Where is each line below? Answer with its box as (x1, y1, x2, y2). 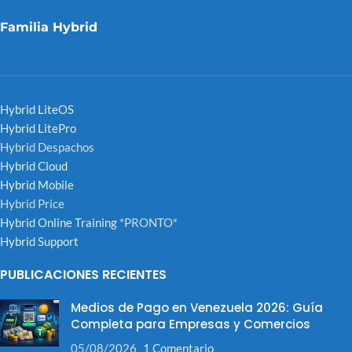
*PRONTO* (117, 215, 178, 230)
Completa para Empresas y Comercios (71, 316, 310, 333)
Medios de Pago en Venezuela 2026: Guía (71, 299, 323, 317)
